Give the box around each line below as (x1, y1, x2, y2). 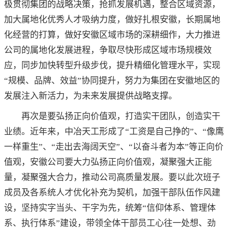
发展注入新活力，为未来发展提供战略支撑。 (4, 91, 177, 101)
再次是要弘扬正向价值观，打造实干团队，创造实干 (21, 111, 220, 122)
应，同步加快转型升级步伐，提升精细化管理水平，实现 (4, 61, 220, 71)
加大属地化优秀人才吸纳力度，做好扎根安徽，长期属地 (4, 15, 220, 25)
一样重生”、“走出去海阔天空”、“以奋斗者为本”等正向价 (4, 142, 223, 152)
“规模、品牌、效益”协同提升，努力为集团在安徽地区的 (4, 76, 220, 86)
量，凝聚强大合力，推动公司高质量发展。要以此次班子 (4, 173, 220, 183)
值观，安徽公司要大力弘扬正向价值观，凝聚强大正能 (4, 157, 212, 167)
